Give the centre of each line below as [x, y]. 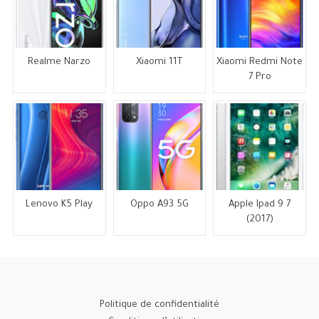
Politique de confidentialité [159, 306]
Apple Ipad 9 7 [260, 205]
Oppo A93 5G [159, 205]
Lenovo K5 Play [59, 205]
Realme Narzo [59, 62]
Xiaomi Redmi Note [260, 62]
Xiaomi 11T [159, 62]
